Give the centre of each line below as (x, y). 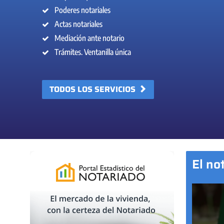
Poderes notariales (82, 10)
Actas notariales (78, 24)
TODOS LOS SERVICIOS (93, 89)
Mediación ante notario (89, 38)
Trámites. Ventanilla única (93, 52)
